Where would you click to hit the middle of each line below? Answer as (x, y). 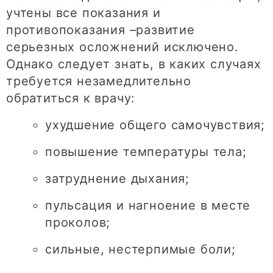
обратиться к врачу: (71, 98)
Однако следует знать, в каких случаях (134, 64)
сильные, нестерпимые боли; (140, 249)
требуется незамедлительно (99, 81)
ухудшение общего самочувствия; (155, 125)
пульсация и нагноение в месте (148, 205)
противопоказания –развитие (101, 30)
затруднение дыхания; (117, 178)
